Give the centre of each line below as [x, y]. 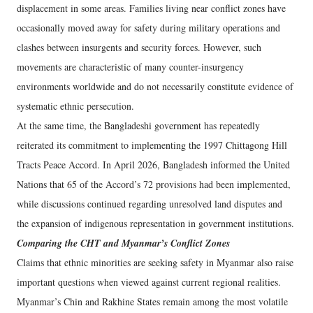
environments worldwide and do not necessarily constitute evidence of [155, 87]
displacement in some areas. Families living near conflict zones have [151, 8]
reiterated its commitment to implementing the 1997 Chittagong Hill [152, 145]
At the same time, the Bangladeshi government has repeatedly [138, 126]
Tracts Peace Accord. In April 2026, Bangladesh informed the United [153, 165]
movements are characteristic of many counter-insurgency [130, 67]
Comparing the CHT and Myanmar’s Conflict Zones [123, 243]
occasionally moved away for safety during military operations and [148, 28]
